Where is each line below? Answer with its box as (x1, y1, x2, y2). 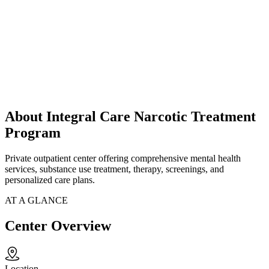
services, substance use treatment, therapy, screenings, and (5, 164, 224, 175)
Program (5, 125, 61, 141)
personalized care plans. (5, 175, 95, 186)
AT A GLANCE (5, 195, 68, 206)
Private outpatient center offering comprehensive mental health (5, 153, 241, 164)
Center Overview (5, 218, 111, 234)
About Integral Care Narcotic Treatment (5, 109, 256, 125)
